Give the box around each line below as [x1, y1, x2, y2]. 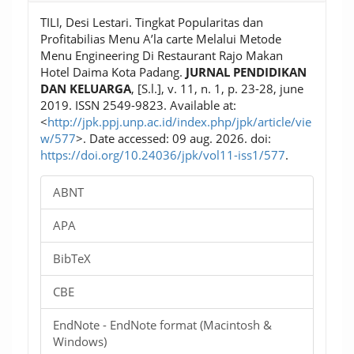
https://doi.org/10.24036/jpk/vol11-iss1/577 [40, 146, 285, 163]
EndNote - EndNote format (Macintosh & [53, 316, 272, 333]
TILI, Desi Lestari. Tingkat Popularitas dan [40, 13, 263, 30]
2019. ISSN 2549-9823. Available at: [40, 96, 236, 113]
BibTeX [53, 250, 91, 266]
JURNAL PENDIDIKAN [186, 63, 307, 80]
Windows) [53, 333, 107, 349]
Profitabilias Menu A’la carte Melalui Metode [40, 30, 281, 47]
